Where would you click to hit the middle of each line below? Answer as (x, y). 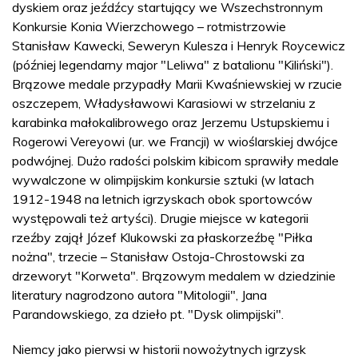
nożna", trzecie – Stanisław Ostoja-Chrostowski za (158, 256)
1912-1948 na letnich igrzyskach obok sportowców (162, 199)
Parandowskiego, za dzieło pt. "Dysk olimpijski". (148, 314)
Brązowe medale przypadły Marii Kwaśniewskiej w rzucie (177, 84)
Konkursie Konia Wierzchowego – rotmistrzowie (149, 26)
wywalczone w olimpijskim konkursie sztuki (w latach (163, 179)
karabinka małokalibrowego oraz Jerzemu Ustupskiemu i (171, 122)
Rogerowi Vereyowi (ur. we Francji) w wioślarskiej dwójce (175, 141)
